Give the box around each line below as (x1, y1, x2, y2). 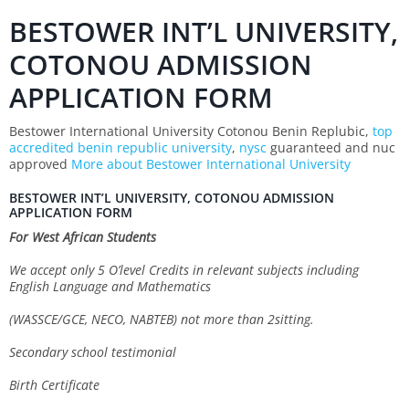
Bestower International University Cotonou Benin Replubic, (9, 121, 372, 140)
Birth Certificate (9, 375, 100, 393)
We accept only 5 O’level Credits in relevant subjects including (9, 260, 359, 278)
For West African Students (9, 227, 156, 246)
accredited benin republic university (9, 138, 232, 156)
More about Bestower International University (71, 154, 351, 173)
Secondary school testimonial (9, 342, 176, 361)
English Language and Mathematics (9, 277, 211, 295)
